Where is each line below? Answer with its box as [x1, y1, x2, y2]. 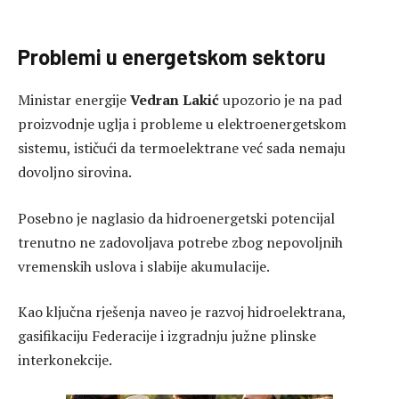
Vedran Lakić [130, 90, 219, 110]
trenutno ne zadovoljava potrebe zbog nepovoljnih [18, 232, 343, 252]
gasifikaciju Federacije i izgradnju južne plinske [18, 326, 316, 346]
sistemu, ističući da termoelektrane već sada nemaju [18, 138, 346, 159]
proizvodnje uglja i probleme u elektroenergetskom [18, 114, 346, 134]
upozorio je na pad [219, 90, 342, 110]
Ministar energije [18, 90, 130, 110]
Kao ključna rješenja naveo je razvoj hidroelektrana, [18, 302, 346, 322]
